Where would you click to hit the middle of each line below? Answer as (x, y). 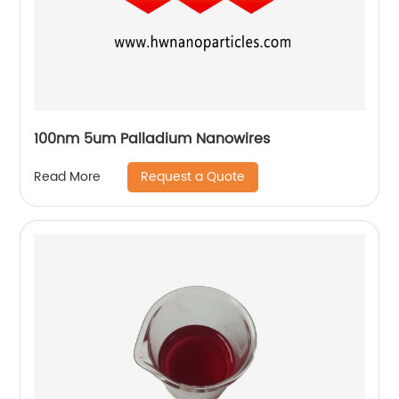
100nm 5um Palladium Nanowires (152, 138)
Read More (68, 177)
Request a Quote (193, 176)
